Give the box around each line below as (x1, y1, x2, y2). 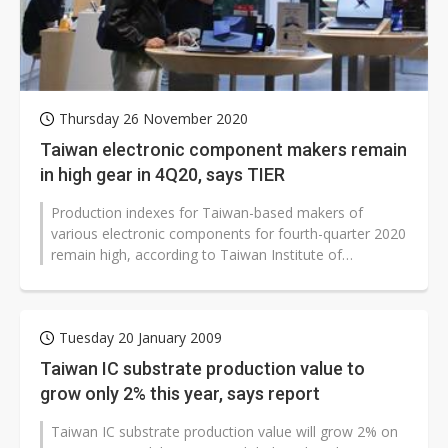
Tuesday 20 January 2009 (59, 328, 222, 348)
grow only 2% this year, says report (40, 383, 320, 405)
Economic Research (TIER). (51, 266, 225, 286)
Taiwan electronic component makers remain (40, 139, 407, 161)
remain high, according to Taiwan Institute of (51, 245, 342, 265)
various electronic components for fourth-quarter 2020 (51, 224, 406, 244)
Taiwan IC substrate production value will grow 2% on (51, 422, 398, 442)
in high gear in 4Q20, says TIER (40, 164, 285, 186)
